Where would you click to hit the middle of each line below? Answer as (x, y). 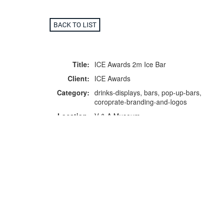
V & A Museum (117, 116)
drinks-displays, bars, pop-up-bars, (148, 92)
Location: (73, 116)
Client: (79, 78)
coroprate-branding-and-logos (141, 101)
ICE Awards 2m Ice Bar (130, 64)
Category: (73, 92)
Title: (81, 64)
